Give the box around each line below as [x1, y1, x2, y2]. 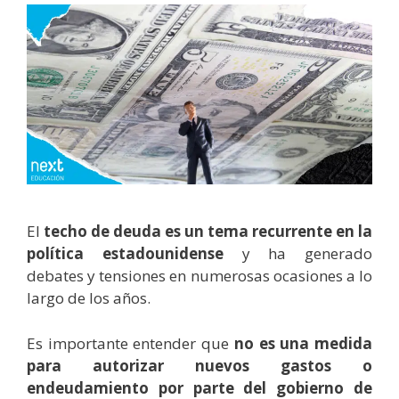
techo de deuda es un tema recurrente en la [44, 221, 372, 242]
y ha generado [223, 243, 372, 265]
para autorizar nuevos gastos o [27, 354, 372, 376]
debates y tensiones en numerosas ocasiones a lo [27, 265, 372, 287]
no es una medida [233, 332, 373, 354]
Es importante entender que [27, 332, 234, 354]
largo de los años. [27, 288, 154, 309]
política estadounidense [27, 243, 224, 265]
